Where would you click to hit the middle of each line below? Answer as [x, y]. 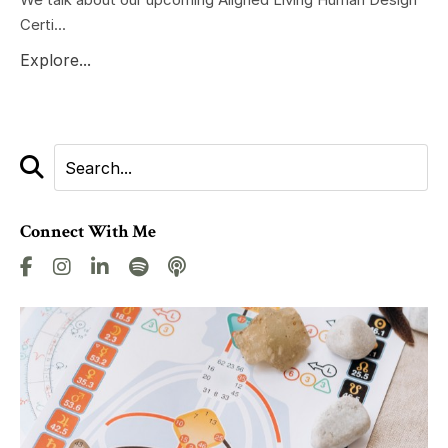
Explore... [55, 60]
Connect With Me [88, 232]
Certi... [43, 25]
